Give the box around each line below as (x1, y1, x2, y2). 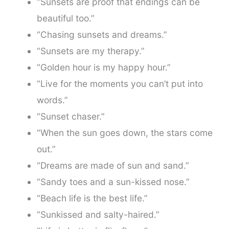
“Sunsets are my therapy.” (36, 45, 145, 56)
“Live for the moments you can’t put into (36, 78, 203, 89)
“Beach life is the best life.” (36, 192, 148, 203)
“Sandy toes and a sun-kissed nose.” (36, 176, 190, 187)
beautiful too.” (36, 12, 95, 24)
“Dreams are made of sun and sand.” (36, 159, 189, 171)
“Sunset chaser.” (36, 110, 105, 122)
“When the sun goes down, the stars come (36, 127, 213, 138)
